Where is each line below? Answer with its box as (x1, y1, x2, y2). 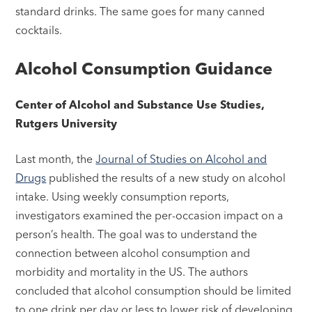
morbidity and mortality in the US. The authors (15, 265, 249, 279)
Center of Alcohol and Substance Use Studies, (15, 97, 265, 112)
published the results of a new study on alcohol (46, 171, 286, 185)
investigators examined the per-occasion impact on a (15, 208, 284, 223)
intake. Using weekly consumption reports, (15, 189, 230, 204)
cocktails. (15, 23, 63, 38)
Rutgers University (15, 116, 118, 131)
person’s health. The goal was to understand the (15, 227, 258, 242)
